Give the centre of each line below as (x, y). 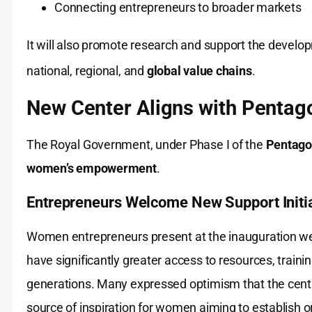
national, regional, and (87, 71)
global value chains (199, 71)
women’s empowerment (92, 169)
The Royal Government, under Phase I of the (146, 145)
